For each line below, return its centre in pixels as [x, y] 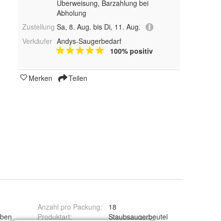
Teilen [77, 78]
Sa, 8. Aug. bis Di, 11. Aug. [98, 26]
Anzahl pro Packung [69, 207]
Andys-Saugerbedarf [89, 41]
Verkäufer [37, 41]
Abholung [71, 13]
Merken [40, 78]
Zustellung [38, 26]
